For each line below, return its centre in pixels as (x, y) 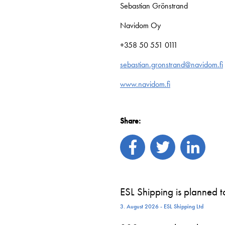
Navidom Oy (140, 26)
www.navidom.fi (145, 84)
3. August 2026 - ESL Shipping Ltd (162, 207)
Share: (130, 121)
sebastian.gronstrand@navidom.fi (172, 65)
